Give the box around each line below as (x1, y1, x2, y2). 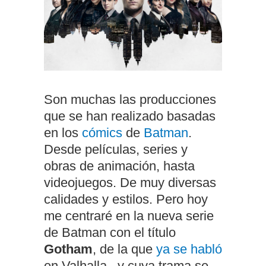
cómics (82, 125, 122, 140)
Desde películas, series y (44, 141, 188, 157)
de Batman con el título (44, 224, 176, 240)
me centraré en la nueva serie (44, 208, 214, 223)
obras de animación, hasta (44, 158, 195, 173)
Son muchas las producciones (44, 91, 216, 107)
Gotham (44, 241, 93, 256)
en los (44, 125, 82, 140)
